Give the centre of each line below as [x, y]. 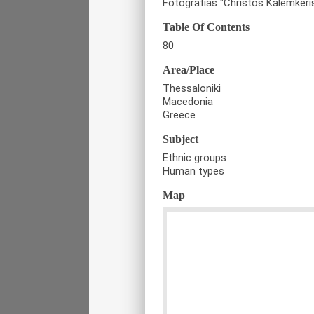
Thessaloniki [192, 88]
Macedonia [188, 101]
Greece [179, 115]
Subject [180, 139]
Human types [193, 171]
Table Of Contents [206, 27]
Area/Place [189, 69]
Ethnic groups [194, 157]
